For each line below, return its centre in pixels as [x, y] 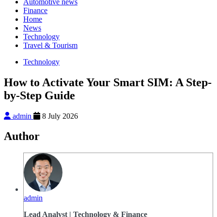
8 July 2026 [59, 116]
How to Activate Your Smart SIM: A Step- [108, 82]
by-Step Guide [39, 95]
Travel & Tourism [50, 45]
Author [22, 136]
